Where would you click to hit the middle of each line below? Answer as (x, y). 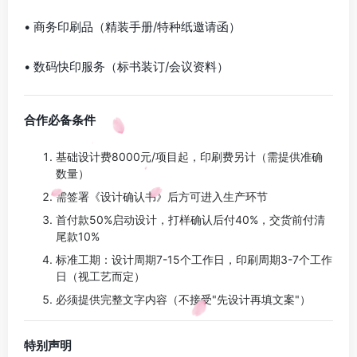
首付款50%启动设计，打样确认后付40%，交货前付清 (190, 220)
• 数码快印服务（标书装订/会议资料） (126, 67)
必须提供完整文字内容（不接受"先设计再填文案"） (183, 299)
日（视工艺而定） (100, 276)
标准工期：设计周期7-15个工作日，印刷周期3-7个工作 (194, 259)
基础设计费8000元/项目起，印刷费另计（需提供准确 (189, 157)
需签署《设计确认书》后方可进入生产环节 (162, 196)
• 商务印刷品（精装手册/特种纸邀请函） (132, 27)
